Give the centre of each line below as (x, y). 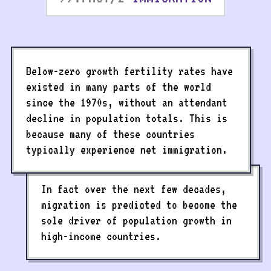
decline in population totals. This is (127, 118)
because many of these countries (110, 133)
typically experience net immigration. (127, 149)
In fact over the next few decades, (134, 188)
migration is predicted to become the (139, 204)
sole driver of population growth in (136, 220)
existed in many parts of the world (119, 86)
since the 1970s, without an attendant (127, 102)
